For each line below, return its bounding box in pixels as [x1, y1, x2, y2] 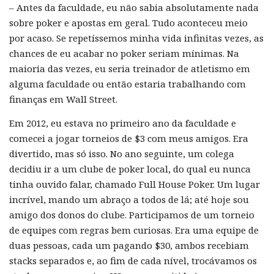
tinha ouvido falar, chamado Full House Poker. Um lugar [9, 177, 260, 190]
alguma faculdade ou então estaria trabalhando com [9, 77, 246, 90]
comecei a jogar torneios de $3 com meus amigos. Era [9, 131, 248, 144]
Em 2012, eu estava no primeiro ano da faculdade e [9, 116, 236, 129]
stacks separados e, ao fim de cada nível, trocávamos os [9, 254, 257, 267]
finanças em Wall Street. [9, 92, 117, 105]
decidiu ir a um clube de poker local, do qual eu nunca [9, 162, 251, 175]
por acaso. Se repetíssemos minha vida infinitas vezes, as [9, 31, 264, 44]
